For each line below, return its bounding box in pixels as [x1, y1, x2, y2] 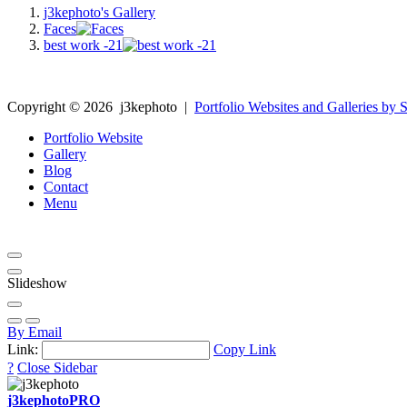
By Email [7, 323, 62, 340]
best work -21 [44, 36, 123, 53]
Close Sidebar [17, 359, 97, 375]
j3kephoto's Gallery [44, 4, 155, 20]
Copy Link [213, 341, 276, 357]
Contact [44, 178, 88, 194]
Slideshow [7, 274, 67, 291]
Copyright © [7, 98, 84, 114]
